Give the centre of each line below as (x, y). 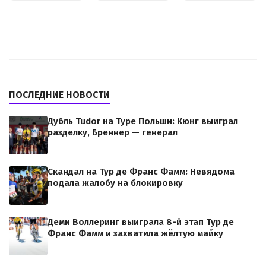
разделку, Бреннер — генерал (113, 133)
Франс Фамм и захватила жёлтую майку (135, 234)
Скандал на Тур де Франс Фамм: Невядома (141, 172)
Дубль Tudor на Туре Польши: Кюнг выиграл (143, 121)
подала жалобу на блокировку (115, 183)
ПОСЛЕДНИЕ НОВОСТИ (59, 95)
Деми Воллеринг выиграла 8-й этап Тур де (141, 222)
